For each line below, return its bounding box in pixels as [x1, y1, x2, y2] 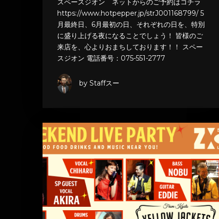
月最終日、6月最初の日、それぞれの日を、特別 [57, 20, 205, 29]
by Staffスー [79, 79, 119, 88]
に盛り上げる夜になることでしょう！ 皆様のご [57, 31, 203, 40]
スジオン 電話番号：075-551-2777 [57, 53, 165, 63]
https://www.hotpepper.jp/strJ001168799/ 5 [57, 8, 204, 18]
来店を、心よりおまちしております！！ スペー [57, 42, 203, 51]
